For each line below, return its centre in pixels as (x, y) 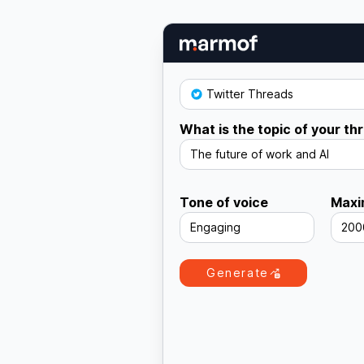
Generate (238, 272)
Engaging (215, 227)
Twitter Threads (250, 93)
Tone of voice (224, 202)
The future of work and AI (260, 154)
